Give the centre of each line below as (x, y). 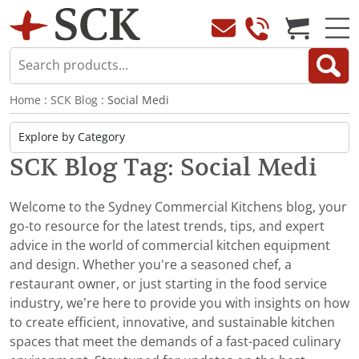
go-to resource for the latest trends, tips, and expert (167, 227)
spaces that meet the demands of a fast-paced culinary (175, 342)
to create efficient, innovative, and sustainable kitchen (172, 323)
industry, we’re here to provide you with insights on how (179, 304)
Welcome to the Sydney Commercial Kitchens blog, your (178, 208)
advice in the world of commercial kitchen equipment (170, 246)
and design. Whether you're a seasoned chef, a (151, 265)
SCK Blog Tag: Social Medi (163, 167)
